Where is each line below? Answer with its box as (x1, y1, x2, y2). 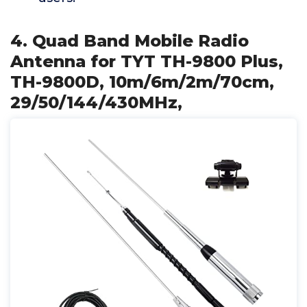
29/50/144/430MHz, (10, 93, 182, 112)
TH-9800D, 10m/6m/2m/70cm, (10, 72, 274, 92)
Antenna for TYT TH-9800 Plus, (10, 51, 283, 71)
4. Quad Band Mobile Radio (10, 31, 249, 51)
